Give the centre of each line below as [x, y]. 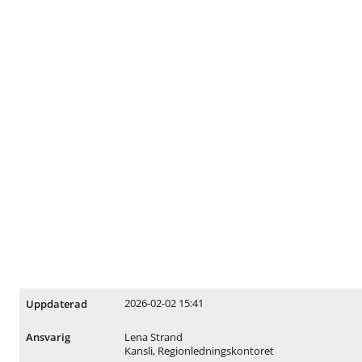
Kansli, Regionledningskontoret [199, 351]
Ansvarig [48, 338]
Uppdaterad [57, 304]
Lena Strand [153, 337]
